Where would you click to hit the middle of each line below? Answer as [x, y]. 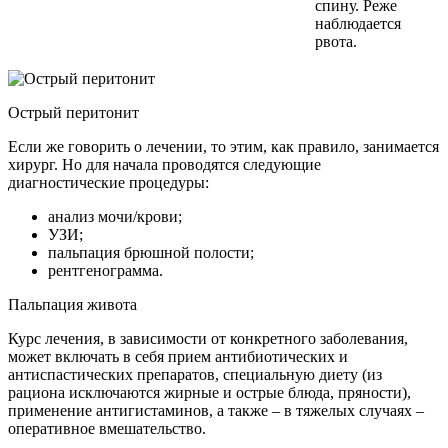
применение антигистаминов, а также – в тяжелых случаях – [216, 410]
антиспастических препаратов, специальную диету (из [195, 374]
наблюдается [358, 23]
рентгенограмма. [105, 270]
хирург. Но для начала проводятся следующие [164, 164]
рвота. [336, 41]
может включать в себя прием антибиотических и [178, 356]
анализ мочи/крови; [115, 216]
